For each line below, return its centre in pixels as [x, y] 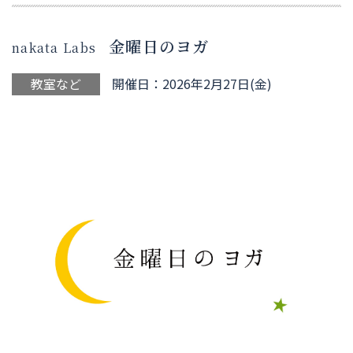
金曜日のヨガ [159, 46]
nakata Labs [54, 47]
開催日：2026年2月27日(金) [192, 83]
